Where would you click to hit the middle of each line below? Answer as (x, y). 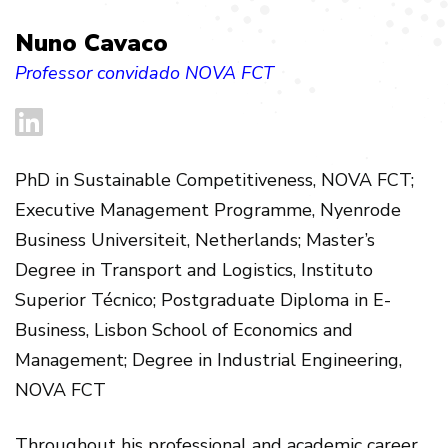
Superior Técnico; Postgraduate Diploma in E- (203, 300)
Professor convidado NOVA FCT (144, 73)
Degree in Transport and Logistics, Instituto (194, 270)
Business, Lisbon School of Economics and (184, 330)
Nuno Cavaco (91, 43)
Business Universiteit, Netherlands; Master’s (195, 240)
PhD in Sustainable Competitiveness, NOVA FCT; (214, 180)
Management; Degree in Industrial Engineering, (208, 360)
